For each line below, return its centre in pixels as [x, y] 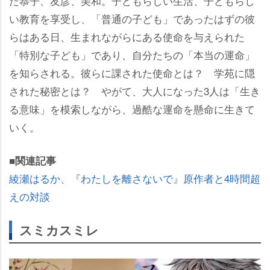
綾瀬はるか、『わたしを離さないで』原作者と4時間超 [135, 178]
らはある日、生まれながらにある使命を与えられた [127, 36]
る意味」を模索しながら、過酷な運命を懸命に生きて [132, 109]
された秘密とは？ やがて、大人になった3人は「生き [135, 91]
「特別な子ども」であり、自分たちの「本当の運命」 [132, 55]
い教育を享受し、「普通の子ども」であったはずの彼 [132, 18]
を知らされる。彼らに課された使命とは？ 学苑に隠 [132, 73]
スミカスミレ [59, 230]
